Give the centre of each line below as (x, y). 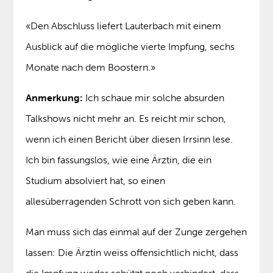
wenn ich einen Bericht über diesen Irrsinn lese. (129, 140)
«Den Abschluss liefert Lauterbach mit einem (124, 26)
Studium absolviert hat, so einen (96, 181)
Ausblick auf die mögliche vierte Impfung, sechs (130, 47)
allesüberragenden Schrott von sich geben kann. (131, 202)
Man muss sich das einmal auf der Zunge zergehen (136, 232)
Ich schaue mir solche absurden (154, 98)
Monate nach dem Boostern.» (91, 68)
